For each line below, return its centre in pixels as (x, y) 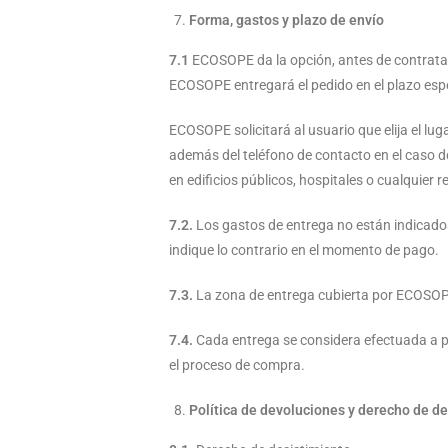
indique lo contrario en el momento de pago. (304, 250)
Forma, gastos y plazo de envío (286, 20)
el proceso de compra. (237, 365)
